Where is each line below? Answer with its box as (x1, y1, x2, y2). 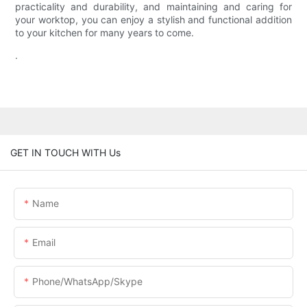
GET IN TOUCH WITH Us (10, 146, 121, 158)
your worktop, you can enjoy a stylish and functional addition (15, 14, 292, 26)
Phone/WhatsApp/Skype (32, 275, 143, 287)
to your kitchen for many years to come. (15, 27, 195, 39)
